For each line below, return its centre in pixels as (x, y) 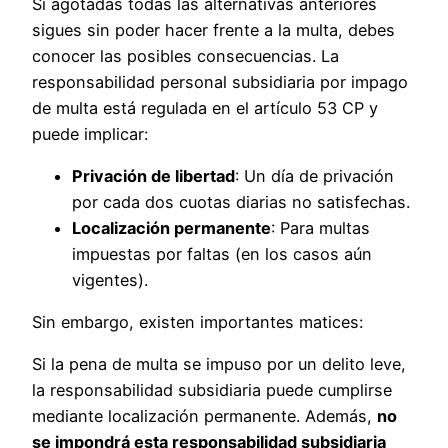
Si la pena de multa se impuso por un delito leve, (219, 364)
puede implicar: (90, 133)
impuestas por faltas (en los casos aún (222, 253)
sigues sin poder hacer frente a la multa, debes (213, 29)
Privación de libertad (153, 175)
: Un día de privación (314, 175)
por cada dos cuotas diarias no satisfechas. (241, 201)
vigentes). (110, 279)
